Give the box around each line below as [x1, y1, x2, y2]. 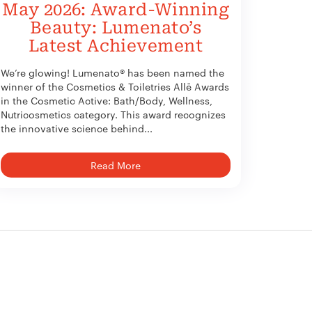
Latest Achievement [28, 36, 203, 56]
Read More [91, 157, 141, 172]
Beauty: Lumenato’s [29, 17, 202, 38]
